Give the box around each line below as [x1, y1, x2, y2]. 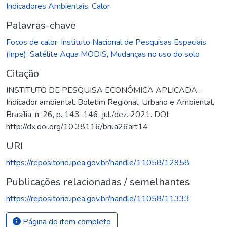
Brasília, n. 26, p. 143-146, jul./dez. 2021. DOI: [6, 108, 170, 120]
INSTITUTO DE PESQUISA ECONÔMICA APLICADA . [6, 84, 201, 96]
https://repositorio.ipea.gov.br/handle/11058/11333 [6, 193, 190, 204]
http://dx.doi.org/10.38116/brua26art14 [6, 121, 148, 132]
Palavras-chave [6, 18, 76, 32]
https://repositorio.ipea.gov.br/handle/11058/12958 [6, 157, 190, 168]
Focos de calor [6, 36, 57, 48]
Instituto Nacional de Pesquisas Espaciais [61, 36, 206, 48]
